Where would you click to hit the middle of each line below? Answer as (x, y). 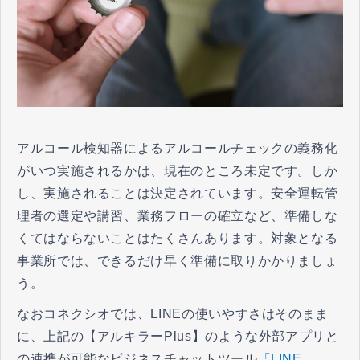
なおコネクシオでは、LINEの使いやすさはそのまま (173, 313)
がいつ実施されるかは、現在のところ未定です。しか (178, 170)
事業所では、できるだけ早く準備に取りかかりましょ (178, 260)
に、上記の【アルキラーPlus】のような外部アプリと (178, 336)
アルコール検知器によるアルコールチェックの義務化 (178, 148)
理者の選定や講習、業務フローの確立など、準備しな (178, 215)
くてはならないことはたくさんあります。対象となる (178, 238)
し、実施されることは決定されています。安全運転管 (178, 193)
